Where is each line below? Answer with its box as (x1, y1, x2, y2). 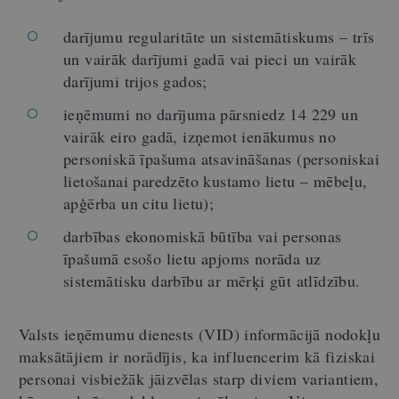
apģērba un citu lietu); (63, 191, 215, 214)
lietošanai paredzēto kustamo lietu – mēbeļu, (63, 169, 368, 191)
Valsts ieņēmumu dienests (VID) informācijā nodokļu (19, 322, 380, 345)
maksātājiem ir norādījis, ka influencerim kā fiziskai (19, 345, 376, 367)
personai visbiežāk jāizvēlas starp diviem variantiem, (19, 367, 379, 389)
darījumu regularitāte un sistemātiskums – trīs (63, 25, 375, 47)
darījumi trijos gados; (63, 69, 208, 92)
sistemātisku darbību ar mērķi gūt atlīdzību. (63, 269, 361, 291)
